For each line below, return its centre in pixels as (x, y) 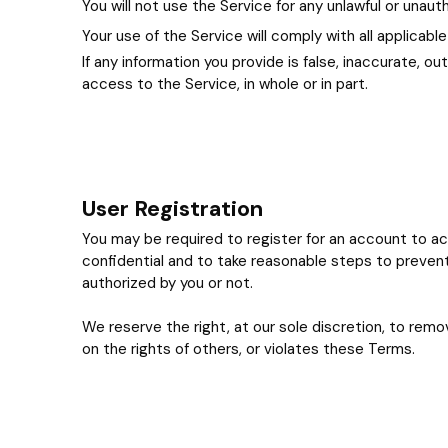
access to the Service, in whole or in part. (225, 84)
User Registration (172, 208)
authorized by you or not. (167, 283)
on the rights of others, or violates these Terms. (248, 349)
